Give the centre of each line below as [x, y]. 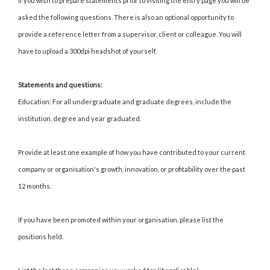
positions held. [41, 237]
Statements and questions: [61, 85]
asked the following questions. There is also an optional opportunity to [126, 17]
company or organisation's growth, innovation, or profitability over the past [132, 169]
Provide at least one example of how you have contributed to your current [132, 152]
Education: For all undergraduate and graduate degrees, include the [125, 102]
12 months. [35, 186]
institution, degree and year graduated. [80, 119]
